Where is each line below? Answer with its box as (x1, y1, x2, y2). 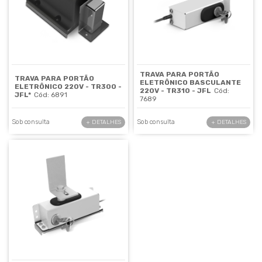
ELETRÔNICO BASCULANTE (140, 78, 241, 87)
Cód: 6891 (34, 90, 67, 99)
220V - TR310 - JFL (140, 86, 211, 95)
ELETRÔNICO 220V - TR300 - (15, 82, 122, 91)
